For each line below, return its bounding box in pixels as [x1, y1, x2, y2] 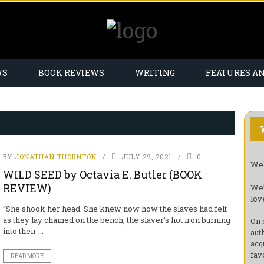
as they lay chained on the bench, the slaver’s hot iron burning [2, 214, 230, 225]
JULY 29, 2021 [121, 152, 172, 161]
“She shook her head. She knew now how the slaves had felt [2, 203, 227, 214]
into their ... [2, 226, 44, 236]
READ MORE [10, 252, 44, 260]
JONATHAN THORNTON [14, 152, 97, 161]
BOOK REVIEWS [38, 67, 104, 78]
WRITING [135, 67, 175, 78]
